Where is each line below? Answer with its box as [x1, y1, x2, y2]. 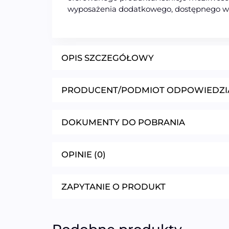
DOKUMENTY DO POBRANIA [61, 117, 185, 128]
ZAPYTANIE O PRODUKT [61, 181, 166, 192]
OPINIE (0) [61, 149, 106, 160]
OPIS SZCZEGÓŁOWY [61, 53, 154, 63]
